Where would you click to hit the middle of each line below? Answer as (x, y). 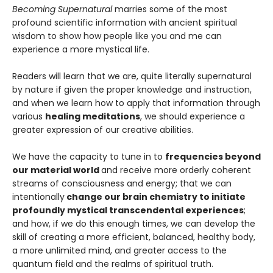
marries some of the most (170, 9)
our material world (57, 170)
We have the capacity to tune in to (89, 156)
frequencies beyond (213, 156)
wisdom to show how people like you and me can (117, 36)
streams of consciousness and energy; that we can (122, 183)
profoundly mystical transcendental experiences (128, 210)
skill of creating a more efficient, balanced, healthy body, (134, 237)
